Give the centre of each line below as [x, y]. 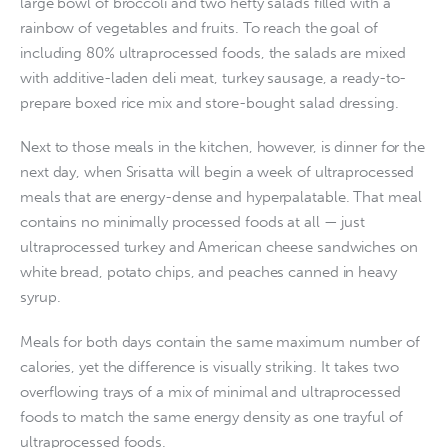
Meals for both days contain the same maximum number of [220, 341]
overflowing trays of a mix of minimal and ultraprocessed [210, 391]
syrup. [40, 297]
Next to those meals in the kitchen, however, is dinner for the [222, 147]
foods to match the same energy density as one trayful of [211, 416]
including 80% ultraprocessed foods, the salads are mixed [213, 52]
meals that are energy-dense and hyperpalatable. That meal [221, 197]
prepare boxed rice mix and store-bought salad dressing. [209, 102]
